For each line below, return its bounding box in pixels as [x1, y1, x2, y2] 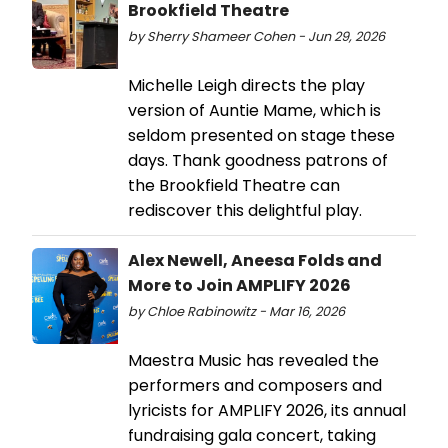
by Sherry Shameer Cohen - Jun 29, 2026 [128, 27, 385, 45]
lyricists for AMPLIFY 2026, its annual [128, 398, 406, 422]
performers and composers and [128, 373, 382, 397]
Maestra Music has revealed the [128, 348, 379, 372]
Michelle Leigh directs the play [128, 73, 365, 97]
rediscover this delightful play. [128, 198, 362, 222]
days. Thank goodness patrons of [128, 148, 388, 172]
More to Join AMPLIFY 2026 [128, 273, 351, 297]
